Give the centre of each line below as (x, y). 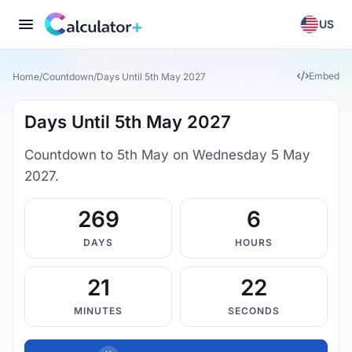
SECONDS (254, 311)
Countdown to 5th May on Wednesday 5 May (167, 155)
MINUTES (98, 311)
